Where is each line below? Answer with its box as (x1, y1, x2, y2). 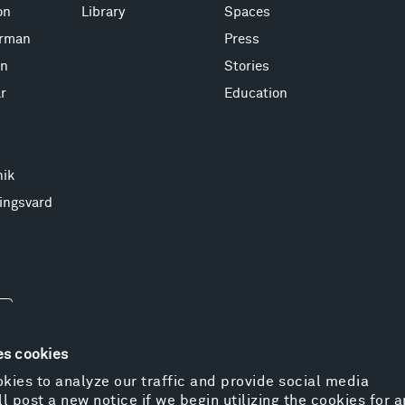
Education (224, 87, 288, 101)
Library (81, 5, 126, 20)
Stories (224, 60, 270, 74)
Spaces (224, 5, 271, 20)
